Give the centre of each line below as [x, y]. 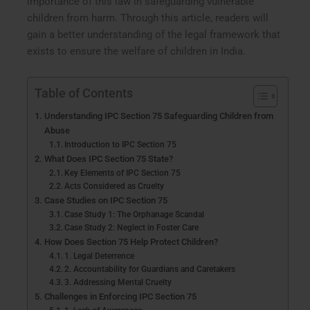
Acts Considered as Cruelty [115, 186]
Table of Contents [84, 93]
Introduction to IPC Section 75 [121, 145]
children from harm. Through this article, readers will [148, 18]
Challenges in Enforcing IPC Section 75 [120, 297]
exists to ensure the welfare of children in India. [137, 51]
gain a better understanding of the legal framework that [154, 34]
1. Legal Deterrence [100, 256]
